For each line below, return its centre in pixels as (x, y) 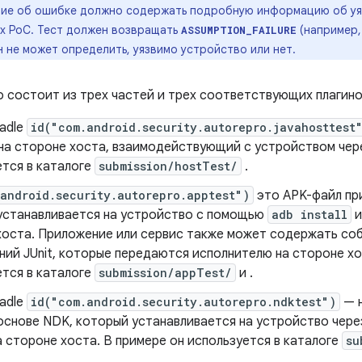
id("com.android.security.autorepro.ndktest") (183, 302)
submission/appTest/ (165, 273)
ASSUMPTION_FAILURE (239, 30)
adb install (309, 215)
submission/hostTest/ (168, 166)
